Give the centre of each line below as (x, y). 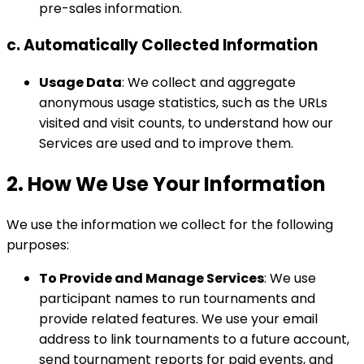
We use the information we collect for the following (170, 224)
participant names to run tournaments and (177, 298)
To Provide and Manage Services (152, 278)
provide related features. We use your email (178, 318)
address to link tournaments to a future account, (194, 339)
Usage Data (80, 82)
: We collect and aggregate (209, 82)
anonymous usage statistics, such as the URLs (183, 102)
